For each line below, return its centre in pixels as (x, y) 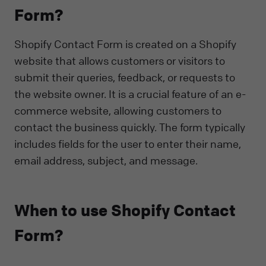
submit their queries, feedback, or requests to (125, 77)
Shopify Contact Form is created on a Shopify (125, 44)
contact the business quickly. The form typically (130, 127)
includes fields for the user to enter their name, (128, 144)
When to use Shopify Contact (125, 211)
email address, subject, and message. (106, 161)
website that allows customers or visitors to (120, 61)
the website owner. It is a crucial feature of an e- (130, 94)
